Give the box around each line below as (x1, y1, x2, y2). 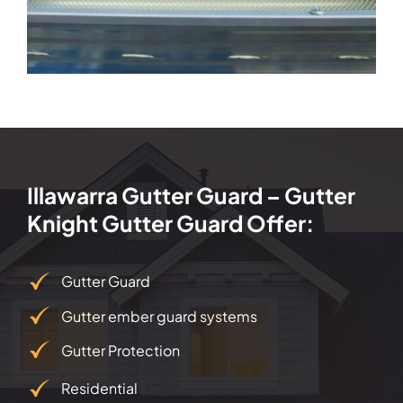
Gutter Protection (61, 340, 181, 360)
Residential (61, 379, 139, 399)
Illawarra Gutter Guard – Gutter (26, 182, 355, 210)
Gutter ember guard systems (61, 306, 258, 326)
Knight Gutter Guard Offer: (26, 210, 314, 237)
